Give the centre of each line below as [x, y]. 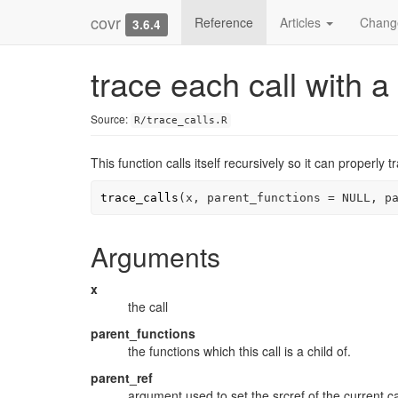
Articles [302, 22]
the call [148, 306]
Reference [224, 22]
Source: [111, 119]
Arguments [155, 256]
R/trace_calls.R [181, 120]
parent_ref [122, 378]
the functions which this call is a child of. [239, 351]
